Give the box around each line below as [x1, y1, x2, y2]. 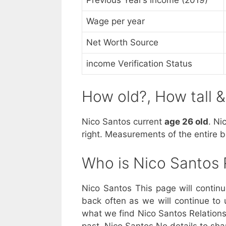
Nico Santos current [82, 117, 164, 127]
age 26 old [164, 117, 208, 127]
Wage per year [86, 16, 145, 26]
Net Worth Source [86, 37, 158, 47]
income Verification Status [86, 58, 192, 69]
